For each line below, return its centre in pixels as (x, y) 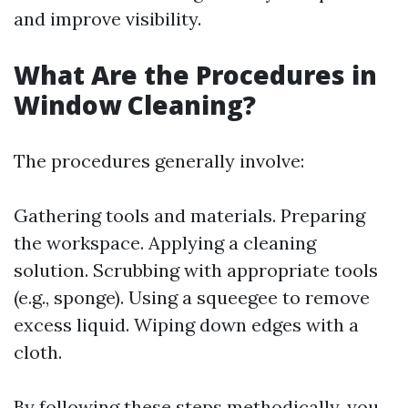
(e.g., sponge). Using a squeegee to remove (192, 297)
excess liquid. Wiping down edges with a (186, 324)
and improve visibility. (107, 18)
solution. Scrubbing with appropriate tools (196, 270)
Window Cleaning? (135, 104)
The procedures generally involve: (159, 160)
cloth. (38, 352)
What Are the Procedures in (195, 74)
